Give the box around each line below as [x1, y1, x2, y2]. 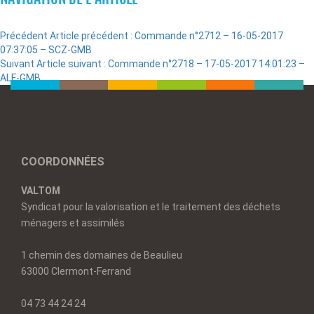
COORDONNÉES [21, 155, 104, 168]
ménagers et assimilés [21, 217, 125, 228]
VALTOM [21, 185, 60, 196]
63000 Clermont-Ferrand [21, 266, 131, 277]
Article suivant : [36, 58, 106, 69]
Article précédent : [50, 30, 132, 41]
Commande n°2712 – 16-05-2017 [135, 30, 283, 41]
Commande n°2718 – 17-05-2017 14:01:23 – [108, 58, 305, 69]
